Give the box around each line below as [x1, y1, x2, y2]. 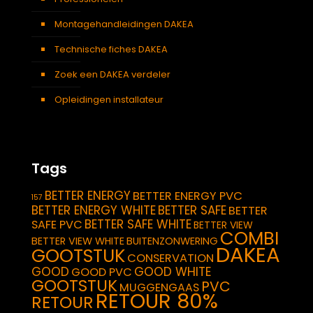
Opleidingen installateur [54, 92, 163, 106]
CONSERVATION [127, 249, 214, 266]
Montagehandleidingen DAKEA [54, 17, 194, 31]
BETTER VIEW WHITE [31, 233, 124, 248]
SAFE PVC [31, 216, 82, 233]
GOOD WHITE [134, 263, 212, 280]
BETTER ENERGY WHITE [31, 201, 156, 219]
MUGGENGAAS [119, 279, 199, 296]
